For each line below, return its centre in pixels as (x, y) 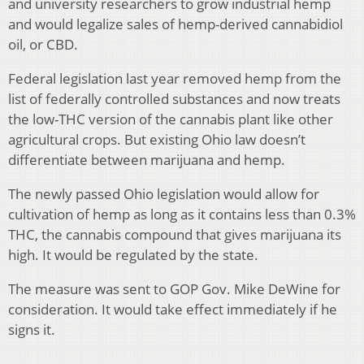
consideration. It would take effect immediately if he (173, 310)
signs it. (32, 330)
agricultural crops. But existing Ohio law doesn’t (157, 140)
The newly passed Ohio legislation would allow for (164, 194)
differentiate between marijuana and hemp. (147, 160)
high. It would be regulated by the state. (133, 255)
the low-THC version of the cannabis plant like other (171, 119)
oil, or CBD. (43, 45)
